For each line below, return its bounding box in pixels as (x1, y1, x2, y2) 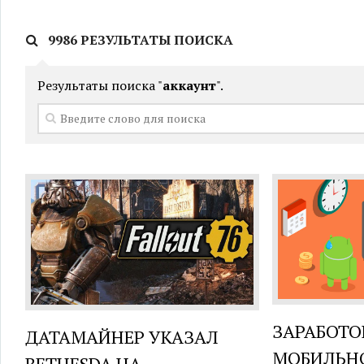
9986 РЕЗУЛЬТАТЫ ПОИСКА (45, 30, 233, 49)
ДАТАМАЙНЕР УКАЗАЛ (25, 324, 219, 349)
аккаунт (162, 76, 216, 94)
